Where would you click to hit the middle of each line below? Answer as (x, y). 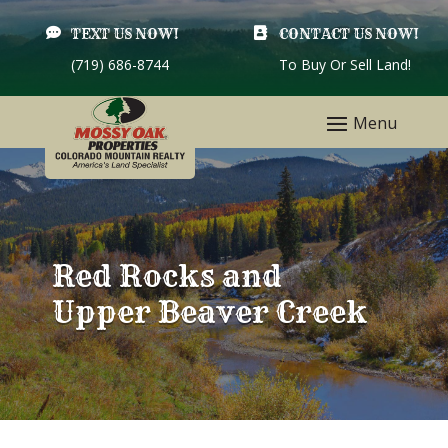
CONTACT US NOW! (348, 34)
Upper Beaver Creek (209, 312)
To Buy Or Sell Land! (344, 64)
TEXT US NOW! (124, 34)
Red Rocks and (166, 276)
